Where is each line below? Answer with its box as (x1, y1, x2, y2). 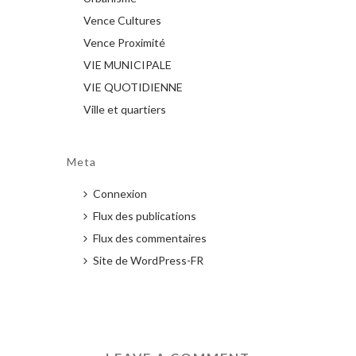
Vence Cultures (83, 13, 161, 27)
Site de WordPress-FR (93, 253, 203, 267)
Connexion (93, 186, 147, 200)
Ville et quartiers (83, 102, 166, 116)
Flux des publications (93, 208, 196, 222)
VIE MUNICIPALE (83, 57, 172, 72)
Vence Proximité (83, 35, 165, 49)
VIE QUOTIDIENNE (83, 79, 183, 94)
